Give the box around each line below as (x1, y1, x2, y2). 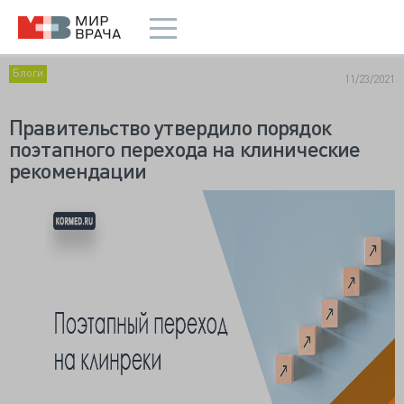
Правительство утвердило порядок (9, 113, 331, 141)
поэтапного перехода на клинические (9, 134, 361, 162)
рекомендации (9, 156, 146, 184)
